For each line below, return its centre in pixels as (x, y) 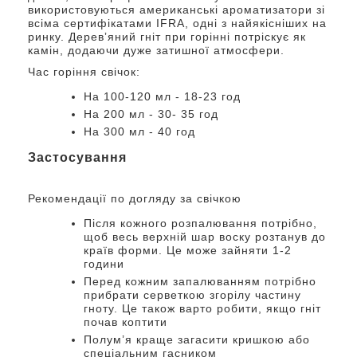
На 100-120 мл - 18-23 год (162, 96)
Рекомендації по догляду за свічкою (137, 198)
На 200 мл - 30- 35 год (151, 114)
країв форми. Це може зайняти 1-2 (188, 250)
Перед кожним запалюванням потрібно (200, 281)
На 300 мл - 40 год (139, 131)
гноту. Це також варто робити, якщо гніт (202, 308)
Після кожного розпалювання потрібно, (200, 223)
